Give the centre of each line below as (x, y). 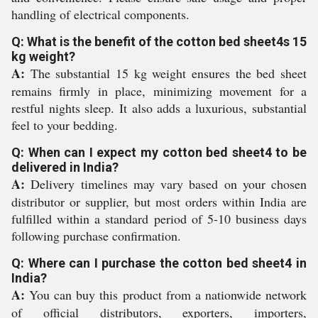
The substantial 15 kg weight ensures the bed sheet (166, 73)
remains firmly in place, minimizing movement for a (159, 91)
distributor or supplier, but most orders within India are (159, 202)
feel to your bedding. (65, 125)
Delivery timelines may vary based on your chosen (166, 184)
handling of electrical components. (100, 14)
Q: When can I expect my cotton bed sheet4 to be (159, 152)
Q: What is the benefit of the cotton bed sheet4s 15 (159, 42)
